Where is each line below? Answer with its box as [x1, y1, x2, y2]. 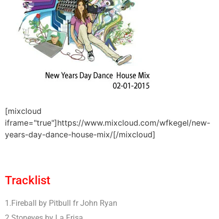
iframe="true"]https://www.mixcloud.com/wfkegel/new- [5, 117, 210, 128]
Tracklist [5, 173, 50, 187]
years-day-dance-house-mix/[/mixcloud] [5, 129, 155, 139]
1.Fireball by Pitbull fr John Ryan [5, 198, 117, 208]
